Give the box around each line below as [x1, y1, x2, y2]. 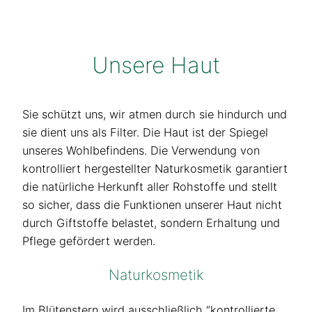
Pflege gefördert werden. [22, 233, 155, 248]
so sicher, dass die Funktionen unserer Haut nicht [22, 197, 282, 212]
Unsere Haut [92, 51, 220, 79]
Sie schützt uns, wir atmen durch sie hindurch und [22, 107, 287, 121]
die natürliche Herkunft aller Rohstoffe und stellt [22, 179, 277, 194]
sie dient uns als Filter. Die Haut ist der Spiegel [22, 125, 268, 139]
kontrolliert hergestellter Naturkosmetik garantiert [22, 161, 288, 175]
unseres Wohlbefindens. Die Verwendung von [22, 143, 260, 157]
